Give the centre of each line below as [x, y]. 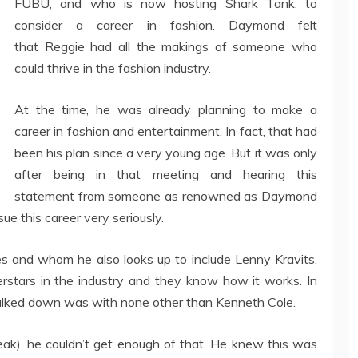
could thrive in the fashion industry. [113, 68]
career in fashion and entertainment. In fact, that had [166, 131]
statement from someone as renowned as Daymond [166, 196]
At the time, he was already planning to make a [166, 109]
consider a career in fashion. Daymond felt [166, 25]
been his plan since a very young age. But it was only [166, 153]
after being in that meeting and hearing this [166, 174]
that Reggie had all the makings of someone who [166, 46]
